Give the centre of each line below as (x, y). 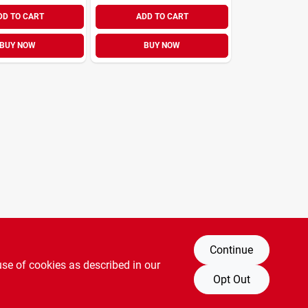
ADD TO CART (162, 16)
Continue (231, 250)
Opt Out (231, 279)
